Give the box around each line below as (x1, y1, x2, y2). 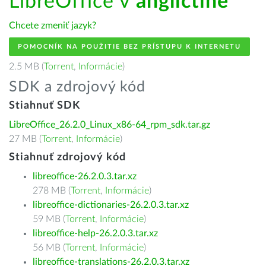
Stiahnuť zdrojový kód (9, 152, 126, 163)
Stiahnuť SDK (9, 100, 80, 111)
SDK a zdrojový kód (9, 80, 145, 94)
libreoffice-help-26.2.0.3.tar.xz (33, 229, 158, 238)
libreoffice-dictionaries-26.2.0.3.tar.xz (33, 200, 189, 210)
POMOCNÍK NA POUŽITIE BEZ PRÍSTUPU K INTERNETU (18, 43, 241, 50)
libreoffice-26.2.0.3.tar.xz (33, 172, 137, 181)
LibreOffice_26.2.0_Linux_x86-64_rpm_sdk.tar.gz (9, 120, 210, 129)
